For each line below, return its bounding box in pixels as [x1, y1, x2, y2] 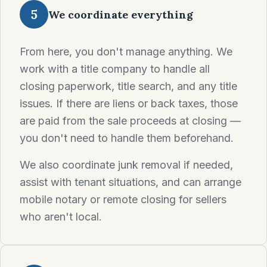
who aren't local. [20, 210, 102, 223]
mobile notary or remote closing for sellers [20, 193, 226, 206]
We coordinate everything [48, 7, 193, 21]
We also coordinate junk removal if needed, [20, 159, 233, 171]
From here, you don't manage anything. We [20, 45, 232, 58]
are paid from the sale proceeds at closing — [20, 114, 241, 127]
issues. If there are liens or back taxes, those [20, 97, 238, 110]
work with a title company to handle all [20, 63, 210, 75]
